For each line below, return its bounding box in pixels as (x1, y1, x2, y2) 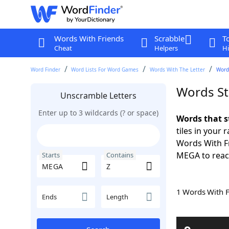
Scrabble (154, 33, 185, 43)
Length (106, 192, 128, 201)
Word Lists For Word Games (71, 66, 139, 73)
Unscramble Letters (60, 90, 136, 101)
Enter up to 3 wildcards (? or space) (38, 108, 158, 118)
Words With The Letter (150, 66, 205, 73)
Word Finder (30, 66, 60, 73)
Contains (106, 150, 133, 159)
